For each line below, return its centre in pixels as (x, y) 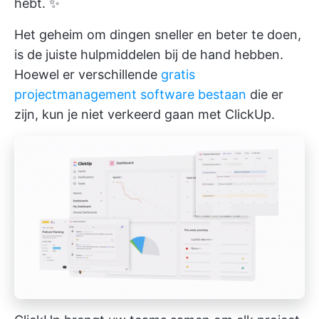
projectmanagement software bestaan (130, 94)
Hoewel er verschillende (88, 74)
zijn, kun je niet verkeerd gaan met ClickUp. (145, 114)
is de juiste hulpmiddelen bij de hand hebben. (149, 54)
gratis (178, 74)
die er (265, 94)
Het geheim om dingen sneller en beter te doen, (158, 34)
